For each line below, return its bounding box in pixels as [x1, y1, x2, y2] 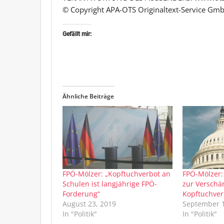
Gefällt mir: [62, 30, 91, 37]
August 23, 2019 [62, 198, 116, 208]
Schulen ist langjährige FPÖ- [62, 178, 157, 188]
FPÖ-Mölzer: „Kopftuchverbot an [62, 168, 170, 178]
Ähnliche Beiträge [62, 91, 114, 100]
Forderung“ [62, 188, 100, 198]
